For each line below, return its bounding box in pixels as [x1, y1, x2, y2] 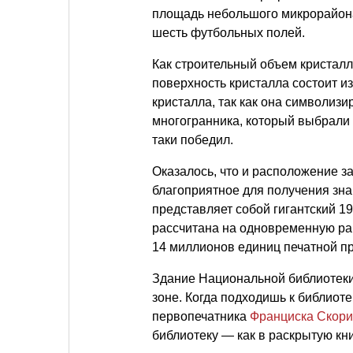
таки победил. [152, 133, 233, 147]
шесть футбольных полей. [152, 26, 305, 39]
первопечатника [152, 310, 250, 323]
